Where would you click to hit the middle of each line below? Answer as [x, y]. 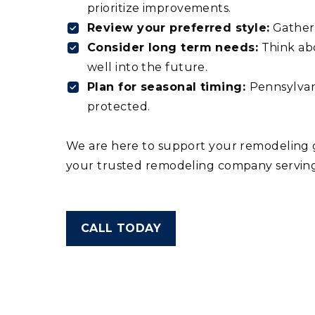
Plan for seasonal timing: [168, 87]
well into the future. [148, 67]
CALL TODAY [121, 228]
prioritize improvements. [159, 8]
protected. [119, 107]
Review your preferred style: [179, 28]
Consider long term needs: [173, 47]
